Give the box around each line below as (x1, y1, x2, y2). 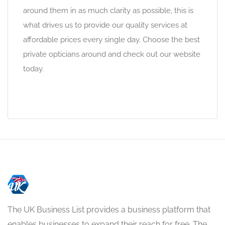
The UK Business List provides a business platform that (8, 205, 210, 214)
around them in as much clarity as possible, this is (23, 6, 193, 15)
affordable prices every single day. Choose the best (23, 35, 200, 44)
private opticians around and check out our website (23, 50, 200, 59)
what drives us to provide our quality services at (23, 21, 187, 30)
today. (23, 64, 44, 73)
